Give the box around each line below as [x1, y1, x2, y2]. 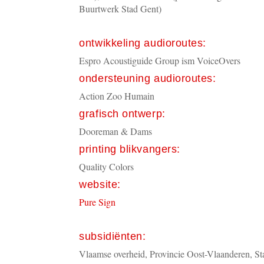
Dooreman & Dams [79, 125, 153, 137]
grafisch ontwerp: [79, 108, 166, 120]
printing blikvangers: [79, 143, 180, 155]
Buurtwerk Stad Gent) [79, 2, 162, 15]
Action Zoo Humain [79, 90, 155, 102]
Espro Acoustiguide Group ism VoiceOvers [79, 54, 241, 67]
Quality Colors [79, 160, 134, 173]
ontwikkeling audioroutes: [79, 37, 206, 49]
